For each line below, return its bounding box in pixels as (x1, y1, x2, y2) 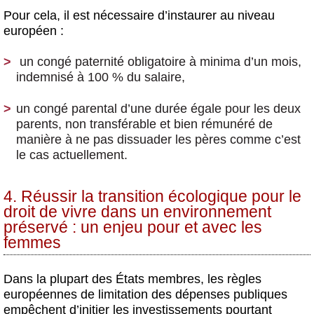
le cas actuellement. (16, 148, 131, 163)
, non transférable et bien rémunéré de (58, 117, 273, 132)
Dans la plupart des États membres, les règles (4, 271, 261, 286)
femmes (4, 233, 61, 252)
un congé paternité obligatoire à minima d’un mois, (20, 55, 301, 69)
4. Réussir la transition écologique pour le (4, 187, 301, 205)
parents (16, 117, 58, 132)
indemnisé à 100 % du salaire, (16, 70, 185, 85)
